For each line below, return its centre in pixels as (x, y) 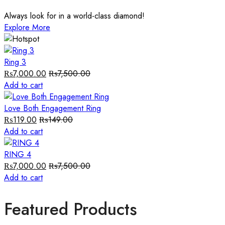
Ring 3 (15, 62)
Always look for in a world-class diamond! (74, 16)
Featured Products (71, 209)
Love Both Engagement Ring (52, 108)
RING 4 (18, 155)
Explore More (27, 28)
